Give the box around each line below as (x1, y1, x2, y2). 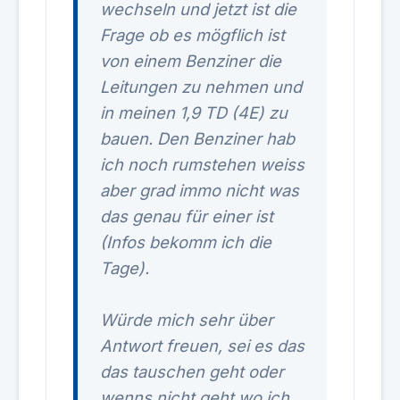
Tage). (100, 258, 149, 278)
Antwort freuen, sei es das (100, 336, 304, 355)
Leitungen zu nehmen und (100, 77, 302, 96)
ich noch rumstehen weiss (100, 154, 304, 174)
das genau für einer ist (100, 206, 273, 226)
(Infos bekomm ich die (100, 232, 271, 252)
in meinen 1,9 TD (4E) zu (100, 103, 287, 122)
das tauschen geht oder (100, 362, 284, 381)
